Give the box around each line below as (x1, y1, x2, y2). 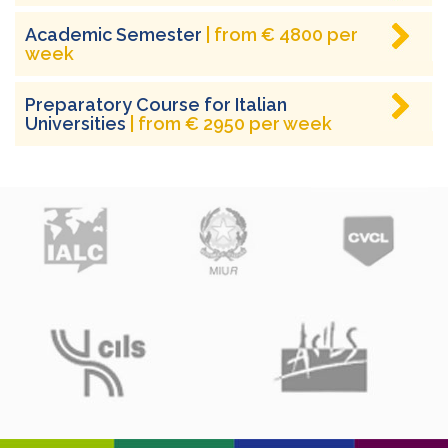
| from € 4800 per (206, 24, 358, 46)
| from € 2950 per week (130, 113, 332, 135)
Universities (25, 113, 130, 135)
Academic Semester (25, 24, 206, 46)
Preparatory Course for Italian (25, 94, 287, 116)
